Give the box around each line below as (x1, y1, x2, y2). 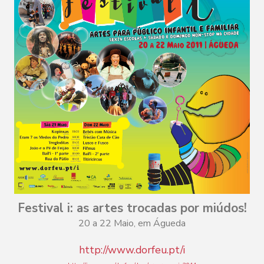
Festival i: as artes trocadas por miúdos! (17, 199, 247, 216)
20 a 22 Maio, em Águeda (78, 216, 186, 230)
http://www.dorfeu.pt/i (79, 242, 185, 257)
